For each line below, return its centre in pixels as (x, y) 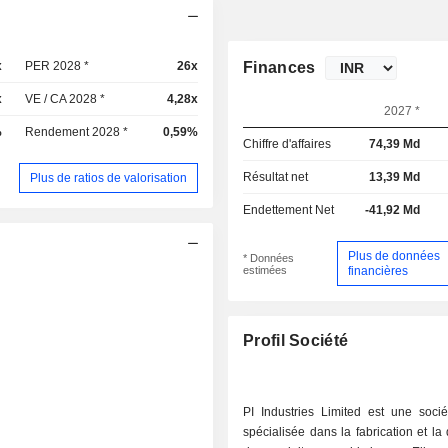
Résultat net (276, 177)
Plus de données (393, 255)
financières (377, 270)
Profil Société (296, 341)
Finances (279, 67)
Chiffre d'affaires (287, 144)
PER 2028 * (57, 66)
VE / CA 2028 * (65, 99)
